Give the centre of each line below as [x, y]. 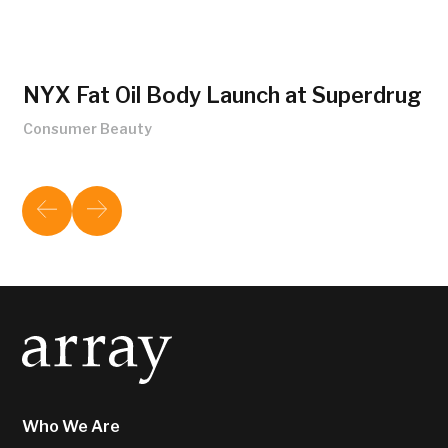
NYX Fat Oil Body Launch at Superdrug [222, 95]
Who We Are [71, 426]
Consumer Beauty [87, 128]
